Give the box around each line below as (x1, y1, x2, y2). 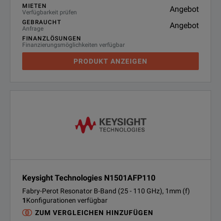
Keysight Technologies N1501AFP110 (22, 173, 155, 183)
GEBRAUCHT (22, 19, 61, 26)
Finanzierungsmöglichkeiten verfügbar (22, 41, 125, 48)
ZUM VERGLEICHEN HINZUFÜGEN (35, 209, 153, 217)
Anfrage (22, 25, 43, 32)
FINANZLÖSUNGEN (22, 35, 81, 42)
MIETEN (22, 2, 47, 9)
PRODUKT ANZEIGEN (74, 57, 147, 65)
